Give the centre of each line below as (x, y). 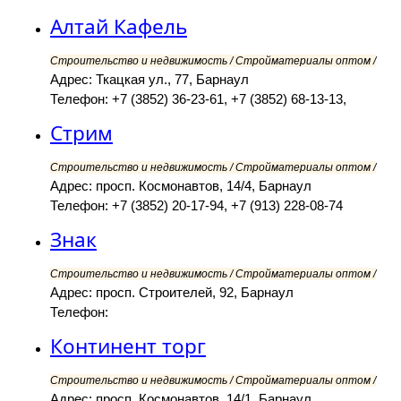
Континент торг (128, 346)
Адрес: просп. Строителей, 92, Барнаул (172, 293)
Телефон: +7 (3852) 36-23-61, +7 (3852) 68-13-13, (198, 99)
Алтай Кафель (119, 27)
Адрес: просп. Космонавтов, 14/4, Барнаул (181, 186)
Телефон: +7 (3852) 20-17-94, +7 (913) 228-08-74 (196, 206)
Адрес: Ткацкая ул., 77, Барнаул (149, 80)
